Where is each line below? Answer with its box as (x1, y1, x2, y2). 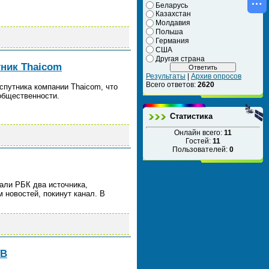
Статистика (170, 112, 213, 121)
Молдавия (156, 19, 190, 28)
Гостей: (186, 137, 213, 146)
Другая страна (156, 54, 205, 63)
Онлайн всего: (174, 128, 224, 138)
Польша (156, 27, 183, 36)
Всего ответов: (146, 80, 198, 89)
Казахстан (156, 10, 191, 19)
